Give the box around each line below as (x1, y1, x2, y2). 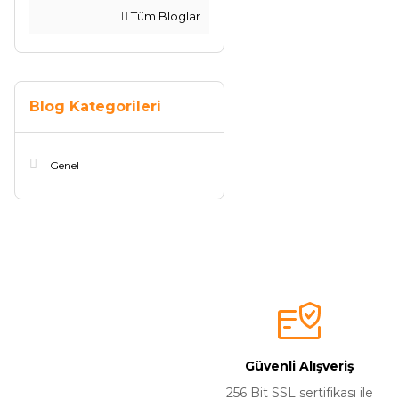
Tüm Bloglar (128, 9, 200, 23)
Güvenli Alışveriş (245, 358, 354, 374)
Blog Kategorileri (29, 98, 161, 115)
